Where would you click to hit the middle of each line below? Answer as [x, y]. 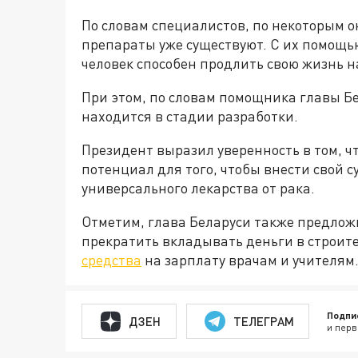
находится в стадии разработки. [190, 116]
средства [111, 260]
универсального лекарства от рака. [198, 188]
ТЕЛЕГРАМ [263, 321]
